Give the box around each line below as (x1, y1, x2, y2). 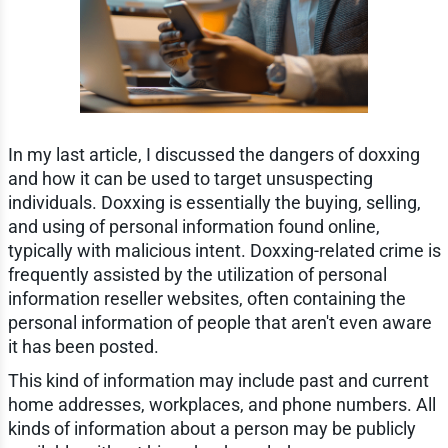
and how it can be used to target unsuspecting (7, 168, 373, 190)
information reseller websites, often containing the (7, 288, 406, 310)
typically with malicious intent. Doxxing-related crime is (7, 240, 441, 262)
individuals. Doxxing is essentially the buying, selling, (7, 192, 421, 214)
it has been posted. (7, 336, 159, 358)
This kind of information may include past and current (7, 370, 429, 392)
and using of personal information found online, (7, 216, 380, 238)
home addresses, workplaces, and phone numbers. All (7, 394, 436, 416)
